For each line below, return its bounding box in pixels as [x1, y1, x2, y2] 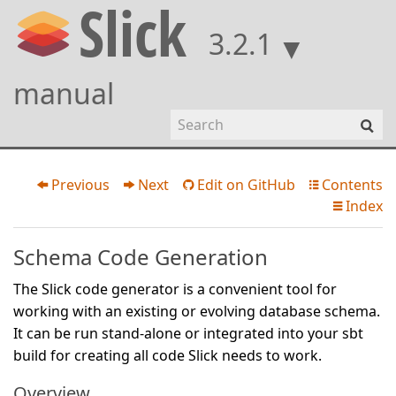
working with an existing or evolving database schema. [13, 301, 380, 322]
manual [13, 73, 114, 112]
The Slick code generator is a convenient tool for [13, 279, 337, 300]
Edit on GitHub [194, 175, 295, 195]
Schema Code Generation [13, 242, 268, 272]
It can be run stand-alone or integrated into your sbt [13, 324, 363, 344]
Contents [318, 175, 383, 195]
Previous [48, 175, 110, 195]
